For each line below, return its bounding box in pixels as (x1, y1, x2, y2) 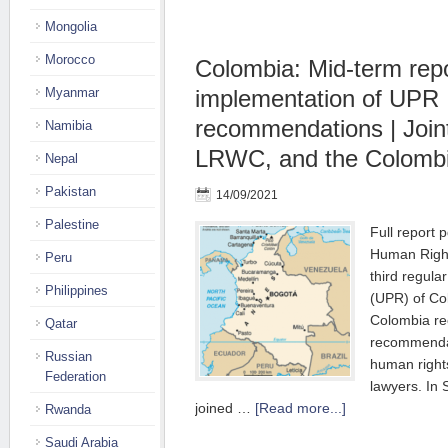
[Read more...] (255, 400, 346, 416)
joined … (195, 400, 255, 416)
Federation (45, 369, 106, 384)
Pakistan (45, 184, 96, 199)
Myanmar (45, 85, 99, 100)
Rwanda (45, 402, 91, 417)
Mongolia (45, 19, 97, 34)
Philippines (45, 283, 108, 298)
